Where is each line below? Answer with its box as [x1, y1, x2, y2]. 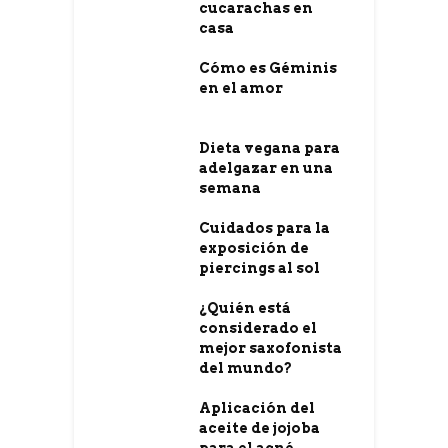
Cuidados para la [199, 220, 330, 237]
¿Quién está [199, 300, 291, 317]
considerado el [199, 320, 317, 337]
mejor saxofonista [199, 340, 342, 357]
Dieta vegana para [199, 140, 340, 157]
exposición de [199, 240, 309, 257]
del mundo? [199, 360, 292, 377]
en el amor [199, 80, 283, 97]
